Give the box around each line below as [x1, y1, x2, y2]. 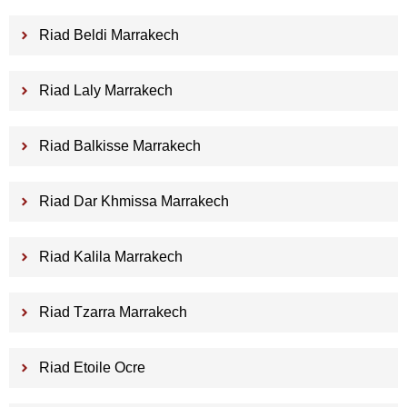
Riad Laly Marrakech [38, 83, 173, 99]
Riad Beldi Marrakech [38, 27, 179, 44]
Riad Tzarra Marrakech [38, 304, 187, 321]
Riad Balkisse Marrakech [38, 138, 201, 154]
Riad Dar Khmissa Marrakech [38, 194, 229, 210]
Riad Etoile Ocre [38, 360, 145, 376]
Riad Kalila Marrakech [38, 249, 183, 265]
